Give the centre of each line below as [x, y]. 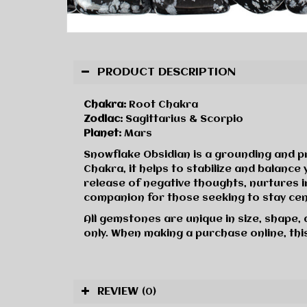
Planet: [102, 134]
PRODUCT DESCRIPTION [167, 73]
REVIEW [120, 292]
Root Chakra [162, 105]
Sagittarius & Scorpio [183, 120]
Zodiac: [103, 120]
